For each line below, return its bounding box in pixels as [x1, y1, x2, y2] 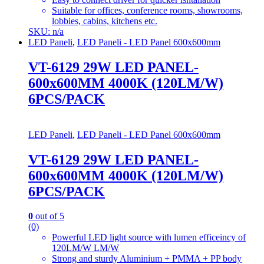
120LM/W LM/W [52, 243, 119, 253]
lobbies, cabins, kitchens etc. [52, 15, 157, 26]
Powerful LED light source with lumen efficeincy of [52, 232, 246, 243]
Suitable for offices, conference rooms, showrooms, [52, 5, 243, 15]
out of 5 [33, 211, 64, 222]
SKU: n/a [28, 26, 64, 37]
